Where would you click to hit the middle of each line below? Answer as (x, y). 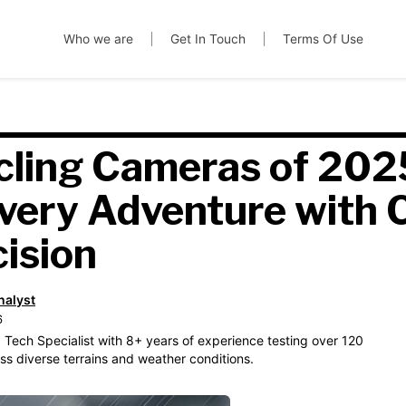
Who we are (98, 39)
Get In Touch (208, 39)
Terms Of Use (323, 39)
